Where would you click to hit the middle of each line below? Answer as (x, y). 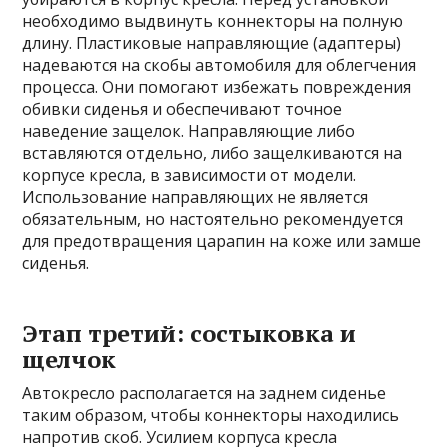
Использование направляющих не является (195, 197)
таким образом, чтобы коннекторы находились (211, 415)
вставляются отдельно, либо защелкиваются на (212, 153)
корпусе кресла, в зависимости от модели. (189, 175)
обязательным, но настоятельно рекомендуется (213, 219)
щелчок (69, 359)
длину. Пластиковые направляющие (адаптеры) (212, 43)
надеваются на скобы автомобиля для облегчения (219, 65)
